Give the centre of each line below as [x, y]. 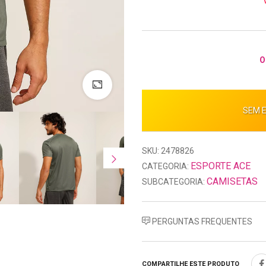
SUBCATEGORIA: [173, 181]
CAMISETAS [232, 181]
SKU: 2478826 [168, 151]
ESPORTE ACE [221, 166]
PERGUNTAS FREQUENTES [201, 221]
